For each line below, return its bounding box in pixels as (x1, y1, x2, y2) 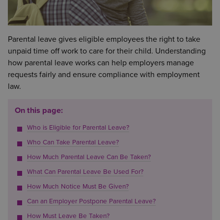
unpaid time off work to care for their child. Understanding (8, 46, 206, 56)
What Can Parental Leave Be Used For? (27, 168, 143, 176)
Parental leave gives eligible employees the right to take (8, 34, 200, 44)
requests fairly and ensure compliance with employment (8, 70, 200, 80)
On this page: (14, 106, 63, 116)
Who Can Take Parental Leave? (27, 138, 119, 147)
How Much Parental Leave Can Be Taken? (27, 153, 151, 162)
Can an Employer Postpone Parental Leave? (27, 197, 156, 206)
